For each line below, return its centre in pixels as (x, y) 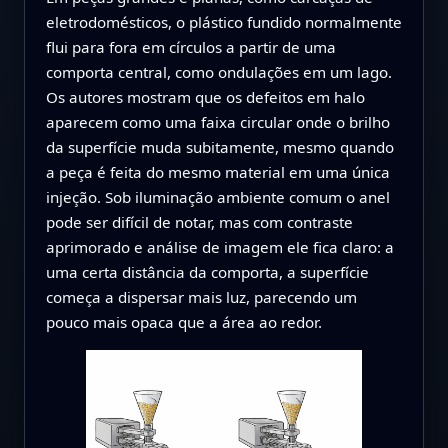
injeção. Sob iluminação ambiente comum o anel (217, 197)
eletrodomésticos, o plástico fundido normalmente (223, 22)
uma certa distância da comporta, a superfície (207, 272)
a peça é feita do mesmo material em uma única (217, 172)
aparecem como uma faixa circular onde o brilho (217, 122)
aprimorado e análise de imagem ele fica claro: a (219, 247)
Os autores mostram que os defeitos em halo (205, 97)
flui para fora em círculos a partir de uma (190, 47)
